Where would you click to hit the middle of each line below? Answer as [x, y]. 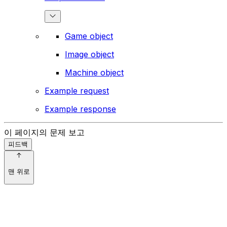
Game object [89, 36]
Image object [89, 54]
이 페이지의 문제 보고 [44, 133]
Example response [80, 109]
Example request [77, 91]
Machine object [94, 73]
